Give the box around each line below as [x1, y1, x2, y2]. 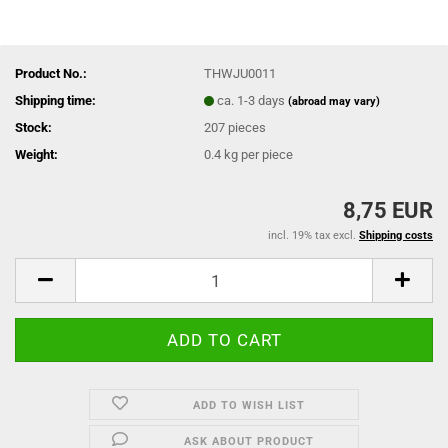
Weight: [15, 146, 58, 162]
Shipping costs [359, 229, 433, 242]
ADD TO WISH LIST [192, 399, 305, 412]
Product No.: [15, 65, 87, 81]
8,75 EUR [343, 198, 433, 223]
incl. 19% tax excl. [268, 229, 359, 242]
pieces [228, 119, 267, 135]
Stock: [15, 119, 52, 135]
